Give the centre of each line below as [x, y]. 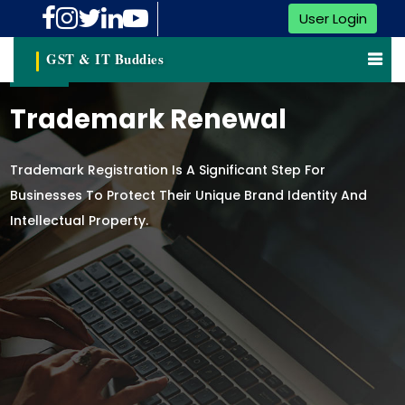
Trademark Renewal [149, 120]
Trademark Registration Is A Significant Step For [168, 170]
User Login [333, 18]
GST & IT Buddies [105, 59]
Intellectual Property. [80, 221]
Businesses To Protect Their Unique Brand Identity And [189, 196]
